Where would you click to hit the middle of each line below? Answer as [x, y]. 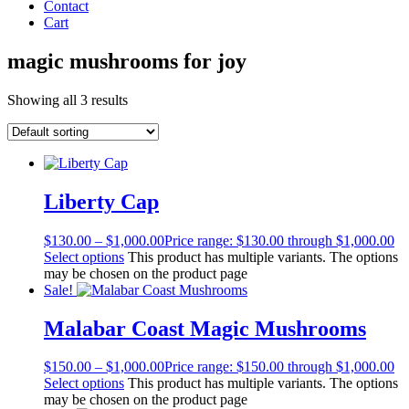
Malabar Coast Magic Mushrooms [205, 328]
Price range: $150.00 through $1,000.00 [279, 367]
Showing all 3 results [68, 100]
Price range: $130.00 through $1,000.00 [279, 240]
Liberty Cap [101, 201]
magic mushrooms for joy [127, 61]
